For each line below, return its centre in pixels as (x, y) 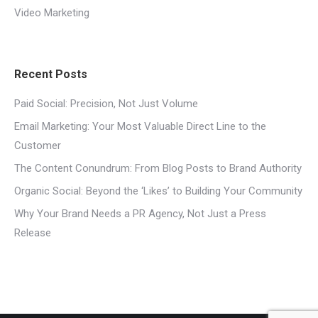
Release (33, 233)
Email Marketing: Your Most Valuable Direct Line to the (140, 126)
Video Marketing (52, 13)
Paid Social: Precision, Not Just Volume (106, 104)
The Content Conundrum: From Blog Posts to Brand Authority (158, 168)
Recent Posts (51, 74)
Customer (38, 146)
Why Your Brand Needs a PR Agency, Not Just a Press (140, 214)
